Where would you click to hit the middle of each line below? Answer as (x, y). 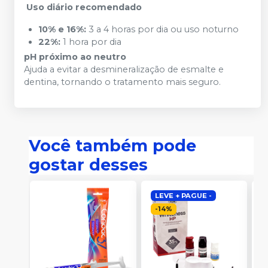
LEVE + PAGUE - (184, 195)
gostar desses (88, 165)
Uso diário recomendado (83, 7)
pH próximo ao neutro (75, 57)
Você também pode (112, 146)
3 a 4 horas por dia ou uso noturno (162, 29)
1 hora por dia (91, 42)
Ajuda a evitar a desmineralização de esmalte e (124, 69)
